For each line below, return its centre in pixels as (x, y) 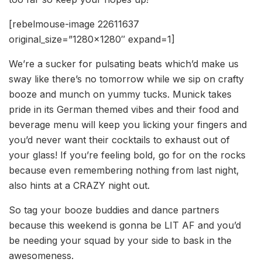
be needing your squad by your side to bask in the (120, 241)
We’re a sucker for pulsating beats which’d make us (124, 64)
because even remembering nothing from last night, (124, 170)
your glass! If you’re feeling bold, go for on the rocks (127, 155)
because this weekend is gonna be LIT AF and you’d (125, 225)
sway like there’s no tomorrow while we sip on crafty (126, 79)
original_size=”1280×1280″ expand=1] (92, 39)
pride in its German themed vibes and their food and (124, 110)
